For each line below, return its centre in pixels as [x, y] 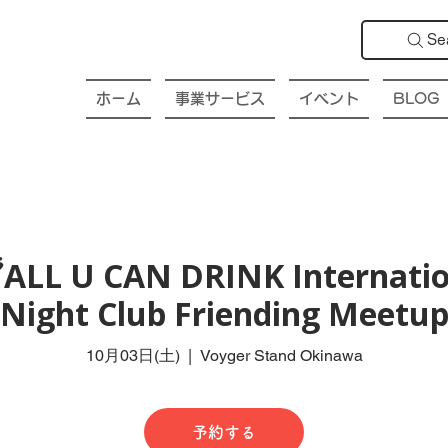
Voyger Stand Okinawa [281, 355]
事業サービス [220, 98]
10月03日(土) [132, 355]
